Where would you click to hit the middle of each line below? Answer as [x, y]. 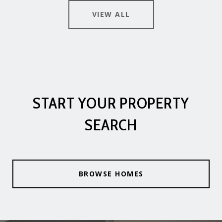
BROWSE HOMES [111, 173]
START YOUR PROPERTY [111, 103]
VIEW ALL [111, 14]
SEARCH [111, 124]
